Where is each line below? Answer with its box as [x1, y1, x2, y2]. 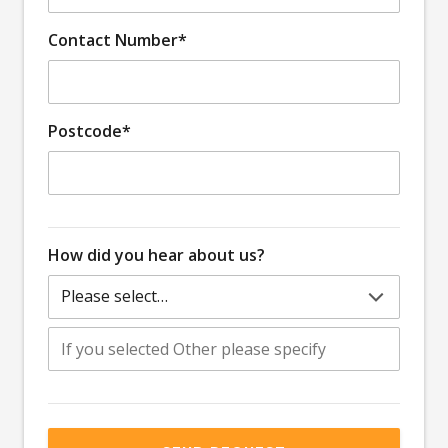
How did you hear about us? [48, 243, 265, 266]
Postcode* [48, 119, 131, 142]
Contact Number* [48, 28, 187, 51]
